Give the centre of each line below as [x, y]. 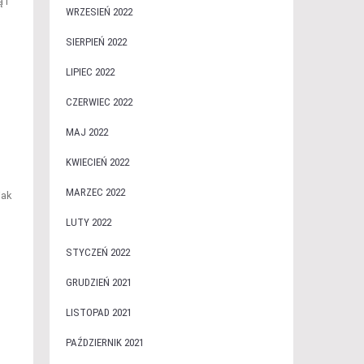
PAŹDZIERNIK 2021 [104, 342]
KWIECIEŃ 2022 [97, 162]
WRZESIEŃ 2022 [99, 12]
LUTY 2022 [88, 222]
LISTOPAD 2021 [98, 312]
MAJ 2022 [87, 132]
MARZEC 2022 [95, 192]
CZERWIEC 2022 [99, 102]
